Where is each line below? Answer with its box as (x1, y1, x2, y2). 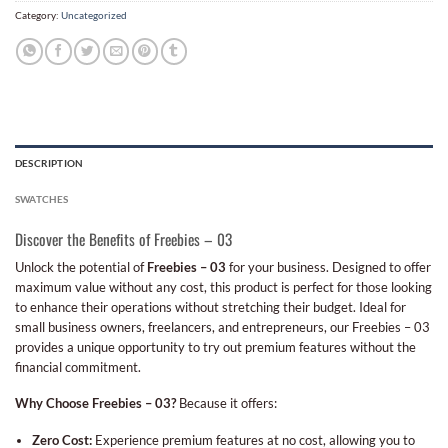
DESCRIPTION (15, 157, 84, 170)
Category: (15, 8, 61, 21)
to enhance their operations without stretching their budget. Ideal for (15, 298, 406, 315)
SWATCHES (15, 193, 69, 206)
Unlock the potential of (15, 258, 147, 275)
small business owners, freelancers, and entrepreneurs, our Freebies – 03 (15, 318, 430, 335)
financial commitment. (15, 358, 141, 375)
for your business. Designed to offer (226, 258, 431, 275)
